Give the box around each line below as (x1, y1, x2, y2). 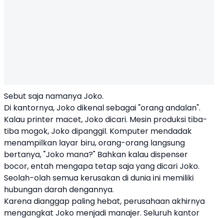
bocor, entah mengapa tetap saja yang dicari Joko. (4, 161, 200, 172)
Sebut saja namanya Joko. (4, 91, 104, 102)
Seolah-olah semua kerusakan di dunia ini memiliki (4, 172, 194, 183)
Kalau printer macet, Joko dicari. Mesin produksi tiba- (4, 114, 207, 125)
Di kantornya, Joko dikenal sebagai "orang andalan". (4, 102, 200, 113)
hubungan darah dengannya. (4, 184, 114, 195)
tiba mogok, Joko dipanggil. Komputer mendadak (4, 126, 192, 137)
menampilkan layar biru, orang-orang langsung (4, 137, 185, 148)
